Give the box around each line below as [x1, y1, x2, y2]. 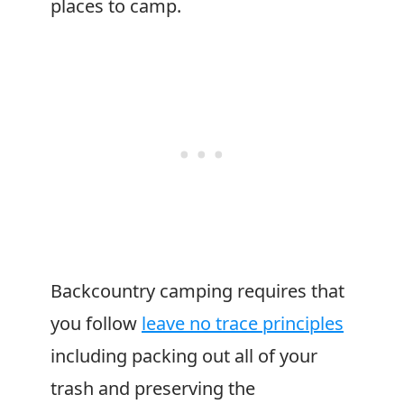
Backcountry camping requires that [50, 279, 344, 303]
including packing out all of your [50, 344, 317, 368]
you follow [50, 311, 142, 335]
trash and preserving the [50, 376, 255, 400]
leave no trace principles [142, 311, 344, 335]
